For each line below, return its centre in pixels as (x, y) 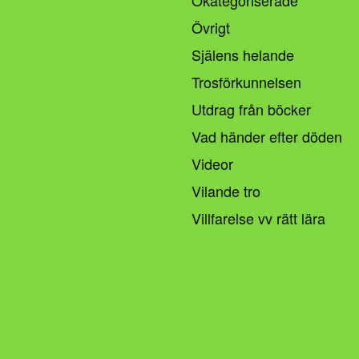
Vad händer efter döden (267, 136)
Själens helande (243, 54)
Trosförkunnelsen (246, 81)
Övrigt (211, 27)
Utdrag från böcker (251, 109)
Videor (212, 163)
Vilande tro (226, 190)
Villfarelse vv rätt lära (258, 218)
